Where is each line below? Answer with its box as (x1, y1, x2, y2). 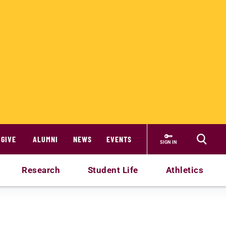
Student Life (87, 165, 138, 175)
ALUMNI (33, 134, 58, 144)
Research (22, 165, 61, 175)
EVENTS (106, 134, 132, 144)
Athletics (165, 165, 204, 175)
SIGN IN (159, 139, 177, 145)
